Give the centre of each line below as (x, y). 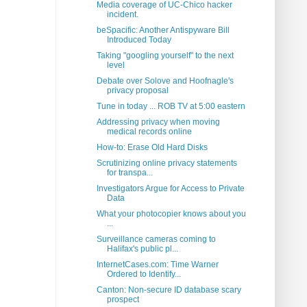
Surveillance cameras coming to (156, 240)
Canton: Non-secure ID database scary (169, 290)
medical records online (149, 132)
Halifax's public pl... (142, 249)
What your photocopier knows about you (171, 214)
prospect (123, 300)
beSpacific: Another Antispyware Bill (163, 30)
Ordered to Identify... (144, 274)
